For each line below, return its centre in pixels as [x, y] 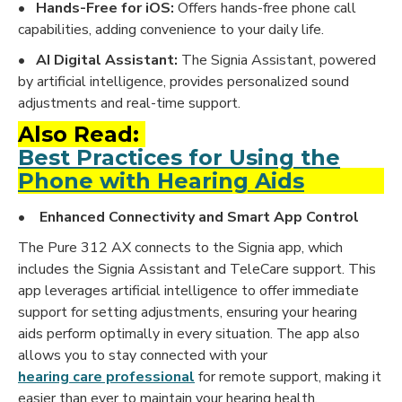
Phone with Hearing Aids [161, 181]
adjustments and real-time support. [129, 104]
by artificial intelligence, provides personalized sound [184, 82]
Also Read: [82, 135]
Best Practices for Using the [179, 158]
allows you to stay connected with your [143, 356]
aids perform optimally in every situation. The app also [189, 334]
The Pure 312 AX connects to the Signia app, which [180, 248]
